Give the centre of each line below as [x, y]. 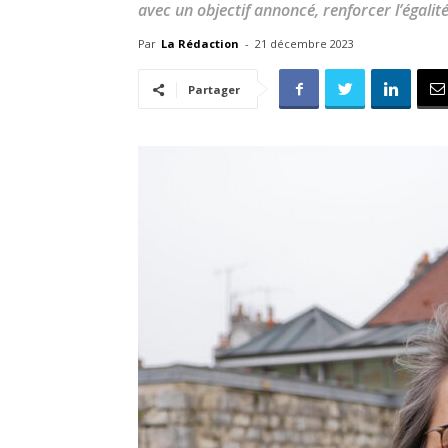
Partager [214, 89]
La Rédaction [200, 43]
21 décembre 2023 [304, 43]
